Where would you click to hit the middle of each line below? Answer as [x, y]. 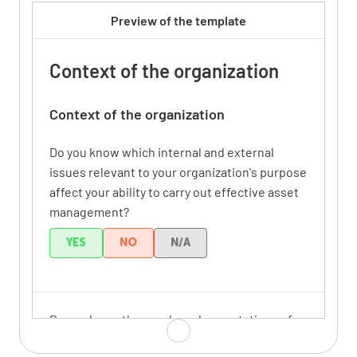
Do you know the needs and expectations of [171, 319]
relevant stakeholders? [114, 339]
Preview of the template [178, 20]
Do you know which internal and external [162, 151]
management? [89, 211]
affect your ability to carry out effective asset [174, 191]
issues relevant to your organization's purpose [178, 171]
